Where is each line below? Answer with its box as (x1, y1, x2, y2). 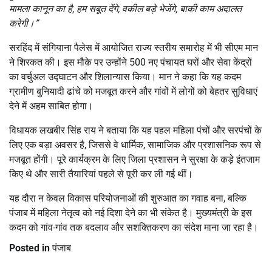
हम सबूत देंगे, (76, 2, 122, 15)
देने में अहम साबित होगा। (9, 100, 93, 112)
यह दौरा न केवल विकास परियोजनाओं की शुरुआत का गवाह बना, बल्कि (9, 192, 246, 204)
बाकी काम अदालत (180, 2, 242, 15)
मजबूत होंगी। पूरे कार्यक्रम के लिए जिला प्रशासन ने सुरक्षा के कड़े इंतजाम (9, 153, 260, 165)
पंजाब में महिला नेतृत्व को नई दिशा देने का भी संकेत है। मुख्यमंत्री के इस (9, 206, 252, 219)
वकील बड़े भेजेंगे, (122, 2, 180, 15)
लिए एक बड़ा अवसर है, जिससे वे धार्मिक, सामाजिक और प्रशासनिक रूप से (9, 138, 261, 151)
